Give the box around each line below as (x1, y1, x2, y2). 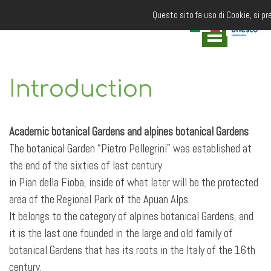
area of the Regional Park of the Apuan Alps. (9, 192, 190, 207)
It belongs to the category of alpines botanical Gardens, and (9, 209, 253, 224)
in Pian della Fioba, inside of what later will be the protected (9, 175, 258, 190)
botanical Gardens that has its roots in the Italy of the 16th (9, 243, 255, 258)
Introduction (9, 77, 153, 102)
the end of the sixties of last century (9, 158, 162, 173)
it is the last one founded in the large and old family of (9, 226, 233, 241)
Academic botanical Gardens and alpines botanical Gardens (9, 125, 249, 139)
